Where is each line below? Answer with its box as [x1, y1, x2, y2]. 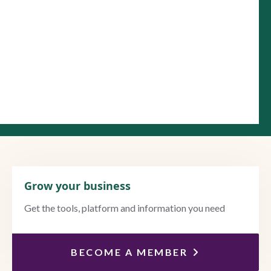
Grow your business [24, 178, 131, 193]
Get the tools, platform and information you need [24, 201, 225, 214]
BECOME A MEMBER [71, 246, 188, 258]
